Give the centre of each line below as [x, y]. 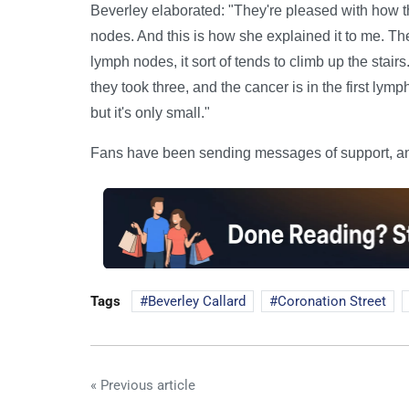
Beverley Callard [197, 301]
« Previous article [143, 385]
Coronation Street [332, 301]
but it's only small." [150, 113]
